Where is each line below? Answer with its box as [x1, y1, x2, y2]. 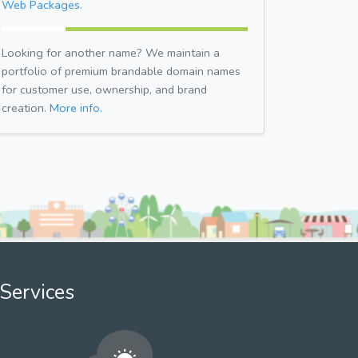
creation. [2, 99, 50, 116]
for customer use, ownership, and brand [2, 81, 207, 97]
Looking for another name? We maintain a [2, 44, 220, 61]
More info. [50, 99, 102, 116]
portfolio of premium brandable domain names [2, 62, 241, 79]
